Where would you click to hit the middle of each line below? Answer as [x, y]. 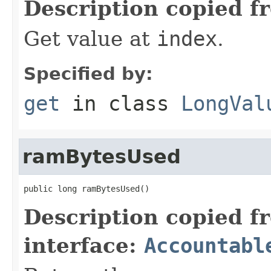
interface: [84, 245]
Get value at [90, 38]
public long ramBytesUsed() [87, 188]
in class [120, 103]
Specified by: [88, 73]
